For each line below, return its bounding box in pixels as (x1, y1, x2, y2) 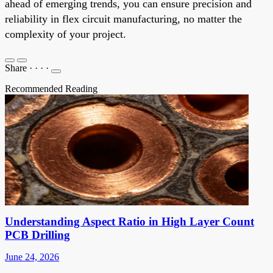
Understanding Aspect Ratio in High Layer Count (5, 214, 254, 228)
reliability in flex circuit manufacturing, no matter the (5, 12, 242, 25)
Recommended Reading (5, 83, 97, 94)
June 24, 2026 (5, 251, 59, 262)
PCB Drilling (5, 228, 70, 241)
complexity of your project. (5, 27, 126, 40)
